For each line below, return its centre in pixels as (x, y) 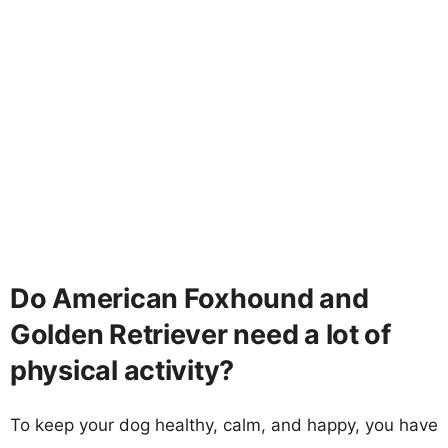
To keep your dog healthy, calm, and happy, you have (224, 424)
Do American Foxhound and (189, 298)
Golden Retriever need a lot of (200, 334)
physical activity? (122, 370)
